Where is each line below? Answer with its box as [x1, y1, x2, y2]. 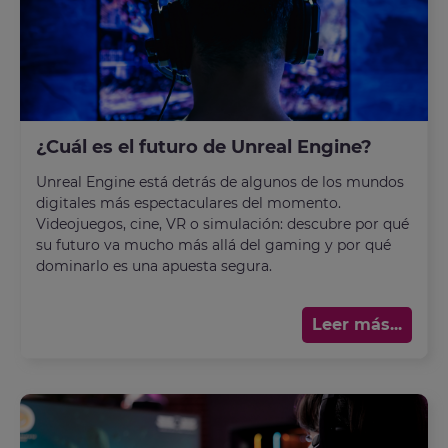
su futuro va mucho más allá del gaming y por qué [36, 235, 391, 254]
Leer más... [312, 314, 402, 334]
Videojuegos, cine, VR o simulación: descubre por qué [36, 214, 409, 233]
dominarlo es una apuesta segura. [36, 256, 272, 275]
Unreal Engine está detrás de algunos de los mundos [36, 172, 404, 191]
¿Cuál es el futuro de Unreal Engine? [36, 135, 372, 158]
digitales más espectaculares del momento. [36, 193, 341, 212]
